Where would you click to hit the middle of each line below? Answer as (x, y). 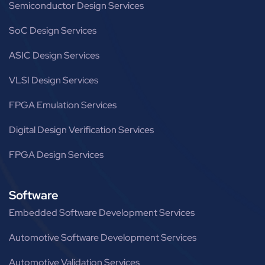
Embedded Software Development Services (102, 212)
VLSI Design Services (54, 80)
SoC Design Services (53, 30)
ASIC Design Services (54, 55)
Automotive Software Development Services (103, 237)
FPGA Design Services (56, 154)
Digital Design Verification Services (81, 130)
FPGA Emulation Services (63, 105)
